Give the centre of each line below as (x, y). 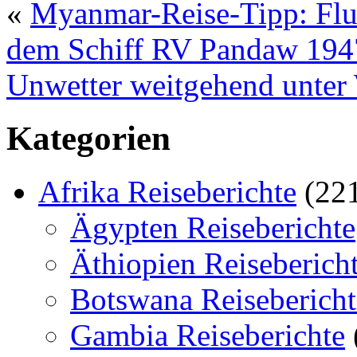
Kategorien (88, 138)
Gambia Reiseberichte (208, 335)
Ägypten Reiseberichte (213, 227)
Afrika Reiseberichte (167, 191)
